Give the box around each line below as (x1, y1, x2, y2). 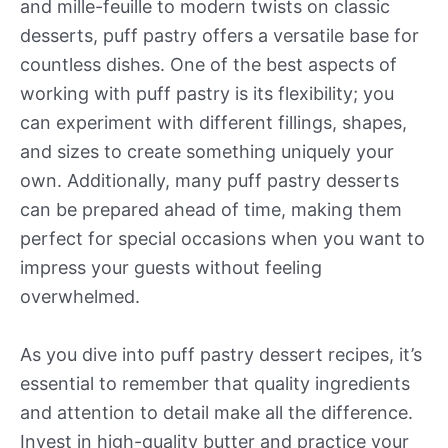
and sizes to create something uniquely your (20, 141, 394, 163)
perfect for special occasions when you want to (20, 228, 425, 250)
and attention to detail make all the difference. (20, 401, 413, 423)
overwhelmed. (20, 286, 140, 308)
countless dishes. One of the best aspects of (20, 54, 397, 76)
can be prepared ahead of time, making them (20, 199, 402, 221)
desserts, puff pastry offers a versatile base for (20, 25, 419, 47)
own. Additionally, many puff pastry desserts (20, 170, 399, 192)
